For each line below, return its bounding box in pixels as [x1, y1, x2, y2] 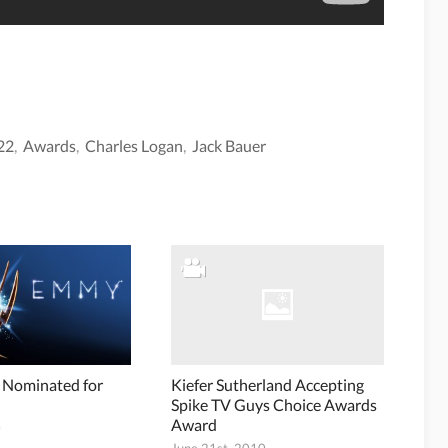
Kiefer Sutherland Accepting [170, 374, 364, 394]
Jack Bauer [192, 136, 266, 155]
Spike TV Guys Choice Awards [170, 394, 377, 414]
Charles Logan [85, 136, 183, 155]
